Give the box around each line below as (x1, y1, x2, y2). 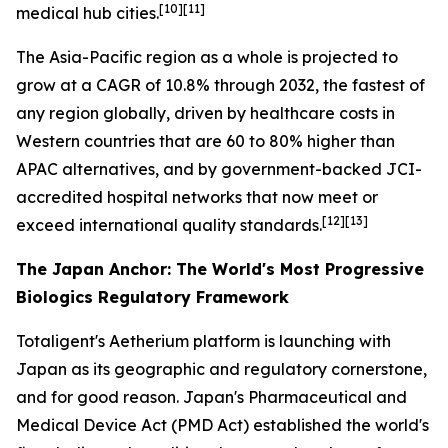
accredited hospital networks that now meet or (16, 187, 378, 207)
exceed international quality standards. (16, 215, 322, 235)
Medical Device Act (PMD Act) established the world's (16, 415, 429, 435)
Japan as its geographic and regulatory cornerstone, (16, 359, 427, 379)
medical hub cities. (16, 3, 159, 23)
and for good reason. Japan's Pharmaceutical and (16, 387, 407, 407)
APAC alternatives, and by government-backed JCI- (16, 159, 422, 179)
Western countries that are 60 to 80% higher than (16, 131, 395, 151)
